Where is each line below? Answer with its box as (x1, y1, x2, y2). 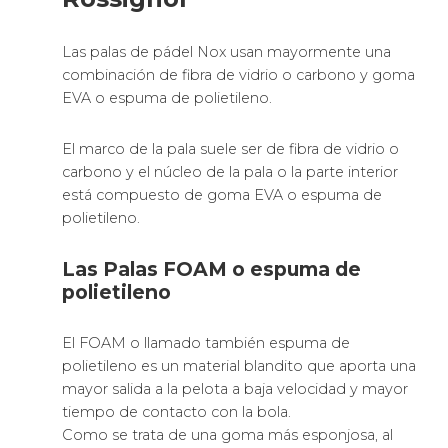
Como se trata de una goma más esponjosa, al (62, 426, 394, 445)
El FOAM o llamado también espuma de (62, 334, 351, 353)
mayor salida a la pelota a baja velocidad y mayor (62, 380, 409, 399)
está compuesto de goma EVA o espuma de (62, 186, 383, 205)
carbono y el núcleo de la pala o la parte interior (62, 163, 399, 182)
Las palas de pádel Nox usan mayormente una (62, 43, 392, 62)
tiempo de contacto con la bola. (62, 403, 292, 422)
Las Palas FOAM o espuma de (62, 257, 362, 282)
